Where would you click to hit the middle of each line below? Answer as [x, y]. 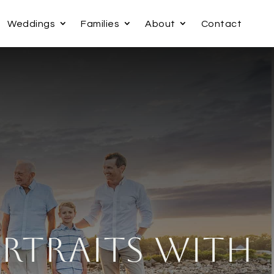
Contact [221, 24]
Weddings [31, 24]
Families [100, 24]
